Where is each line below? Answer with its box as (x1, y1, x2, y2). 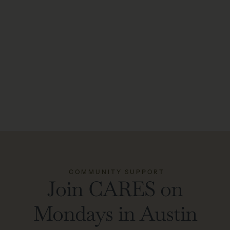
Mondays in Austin (33, 200, 197, 227)
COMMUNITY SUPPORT (68, 167, 165, 176)
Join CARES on (47, 175, 183, 202)
